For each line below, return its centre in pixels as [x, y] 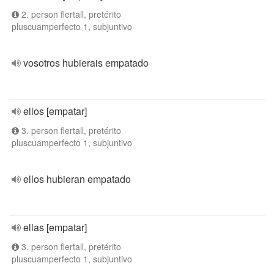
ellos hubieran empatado [77, 179]
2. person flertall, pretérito [70, 14]
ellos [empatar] [55, 111]
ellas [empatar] [55, 227]
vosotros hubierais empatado [86, 63]
